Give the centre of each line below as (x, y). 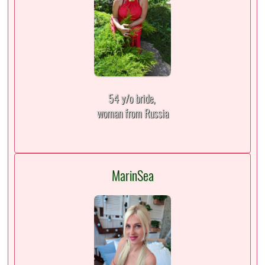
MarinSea (132, 175)
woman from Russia (132, 113)
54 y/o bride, (132, 98)
